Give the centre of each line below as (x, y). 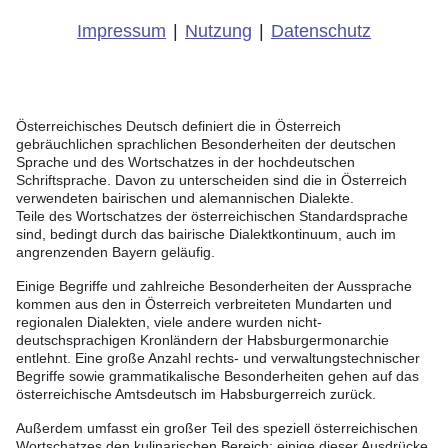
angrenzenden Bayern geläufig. (115, 252)
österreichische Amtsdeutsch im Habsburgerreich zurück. (196, 394)
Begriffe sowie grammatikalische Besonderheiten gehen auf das (217, 376)
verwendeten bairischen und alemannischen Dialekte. (185, 198)
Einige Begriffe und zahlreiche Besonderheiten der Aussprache (214, 286)
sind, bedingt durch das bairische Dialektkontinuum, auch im (206, 234)
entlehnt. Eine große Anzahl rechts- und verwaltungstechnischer (218, 358)
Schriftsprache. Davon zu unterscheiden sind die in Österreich (211, 180)
